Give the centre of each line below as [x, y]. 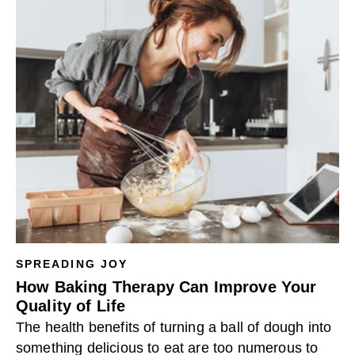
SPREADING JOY [72, 264]
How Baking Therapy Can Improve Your [166, 287]
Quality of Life [71, 306]
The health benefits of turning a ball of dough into [174, 327]
